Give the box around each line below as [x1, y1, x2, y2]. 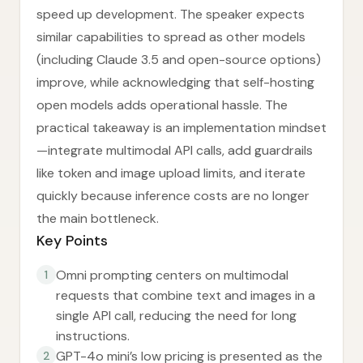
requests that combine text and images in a [56, 287, 315, 304]
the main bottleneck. [36, 210, 159, 227]
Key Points [36, 231, 108, 250]
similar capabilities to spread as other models [36, 28, 305, 45]
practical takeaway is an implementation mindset [36, 119, 327, 136]
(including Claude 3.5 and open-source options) [36, 51, 321, 68]
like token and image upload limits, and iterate [36, 164, 305, 181]
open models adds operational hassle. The [36, 96, 288, 113]
